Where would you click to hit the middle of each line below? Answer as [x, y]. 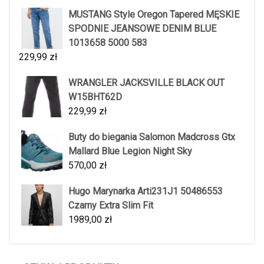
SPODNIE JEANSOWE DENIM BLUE [142, 29]
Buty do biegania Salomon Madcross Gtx [152, 137]
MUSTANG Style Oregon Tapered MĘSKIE [154, 15]
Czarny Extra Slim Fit [111, 206]
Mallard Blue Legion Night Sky [130, 151]
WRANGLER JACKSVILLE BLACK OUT [146, 83]
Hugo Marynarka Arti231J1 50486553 [146, 192]
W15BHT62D [95, 97]
